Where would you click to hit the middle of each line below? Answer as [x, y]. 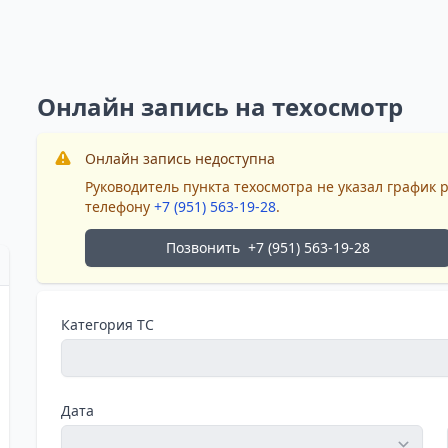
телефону [120, 206]
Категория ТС [108, 324]
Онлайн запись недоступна [180, 158]
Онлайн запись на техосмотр [220, 106]
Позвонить [202, 247]
